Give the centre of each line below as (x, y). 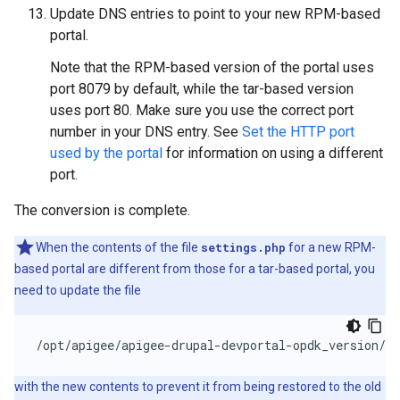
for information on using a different (273, 153)
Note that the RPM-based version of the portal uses (212, 67)
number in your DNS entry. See (146, 132)
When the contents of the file (118, 247)
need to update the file (78, 290)
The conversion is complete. (102, 210)
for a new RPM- (331, 247)
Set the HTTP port (298, 132)
